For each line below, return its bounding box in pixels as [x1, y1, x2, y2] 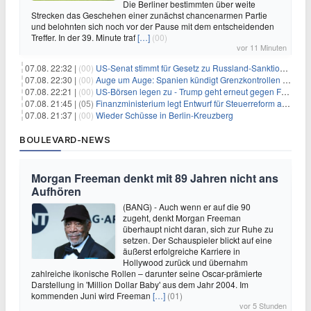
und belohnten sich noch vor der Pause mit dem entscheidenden [31, 19, 274, 32]
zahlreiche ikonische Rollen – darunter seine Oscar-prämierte [31, 267, 262, 279]
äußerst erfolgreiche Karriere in [123, 244, 240, 257]
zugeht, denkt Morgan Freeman [123, 211, 241, 224]
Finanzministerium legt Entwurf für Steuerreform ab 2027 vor [96, 96, 282, 109]
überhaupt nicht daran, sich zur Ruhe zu [123, 222, 274, 235]
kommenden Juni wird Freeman [31, 289, 153, 301]
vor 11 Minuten [237, 41, 287, 53]
